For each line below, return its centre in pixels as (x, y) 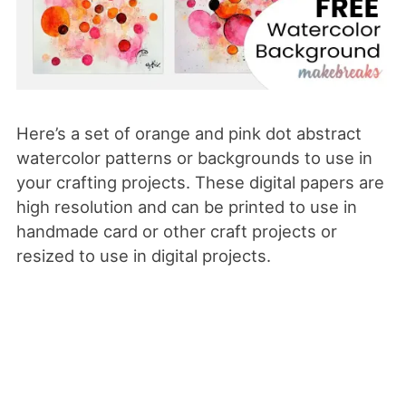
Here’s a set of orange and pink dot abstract (188, 133)
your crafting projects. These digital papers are (200, 182)
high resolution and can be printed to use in (186, 206)
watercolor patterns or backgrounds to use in (194, 157)
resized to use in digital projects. (143, 255)
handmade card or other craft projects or (176, 231)
